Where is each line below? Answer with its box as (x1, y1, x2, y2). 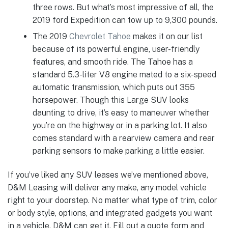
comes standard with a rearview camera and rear (32, 133, 215, 143)
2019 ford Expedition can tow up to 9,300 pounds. (32, 15, 217, 25)
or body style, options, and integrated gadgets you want (8, 208, 212, 218)
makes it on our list (130, 32, 203, 41)
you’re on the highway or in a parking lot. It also (32, 121, 207, 130)
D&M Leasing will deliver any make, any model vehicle (8, 183, 207, 193)
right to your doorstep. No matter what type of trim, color (8, 195, 217, 206)
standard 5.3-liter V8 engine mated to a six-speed (32, 70, 216, 79)
